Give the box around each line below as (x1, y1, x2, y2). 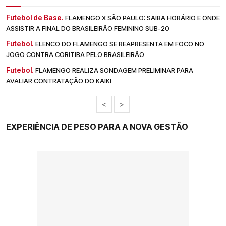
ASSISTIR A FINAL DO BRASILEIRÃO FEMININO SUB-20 (6, 24, 169, 32)
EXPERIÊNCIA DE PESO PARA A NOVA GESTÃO (6, 121, 188, 132)
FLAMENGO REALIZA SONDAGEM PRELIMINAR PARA (35, 66, 193, 74)
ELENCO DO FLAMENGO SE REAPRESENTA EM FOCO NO (35, 39, 204, 48)
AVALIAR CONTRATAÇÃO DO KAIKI (6, 76, 111, 85)
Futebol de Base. (6, 13, 64, 22)
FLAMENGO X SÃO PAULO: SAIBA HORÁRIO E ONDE (65, 13, 220, 22)
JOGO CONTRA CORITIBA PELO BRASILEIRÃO (6, 50, 144, 59)
